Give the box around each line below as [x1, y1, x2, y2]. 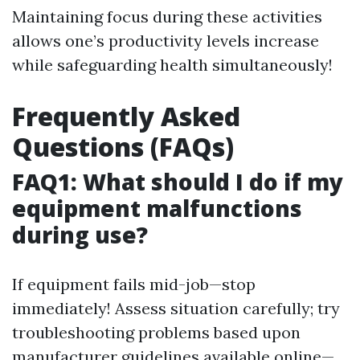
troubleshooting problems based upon [12, 322, 301, 342]
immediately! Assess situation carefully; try [12, 298, 340, 318]
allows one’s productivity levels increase [12, 31, 319, 51]
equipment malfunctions [12, 193, 302, 223]
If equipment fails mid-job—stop [12, 274, 256, 294]
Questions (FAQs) [12, 129, 234, 164]
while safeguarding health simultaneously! [12, 55, 333, 75]
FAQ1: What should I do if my [12, 166, 343, 197]
